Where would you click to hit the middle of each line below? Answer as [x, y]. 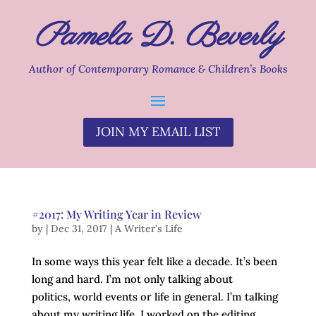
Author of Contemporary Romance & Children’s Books [158, 69]
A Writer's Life [148, 228]
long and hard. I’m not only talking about [132, 279]
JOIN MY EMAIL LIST [158, 132]
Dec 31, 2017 [79, 228]
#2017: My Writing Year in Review [116, 214]
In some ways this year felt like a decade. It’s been [154, 261]
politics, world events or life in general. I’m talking [154, 296]
